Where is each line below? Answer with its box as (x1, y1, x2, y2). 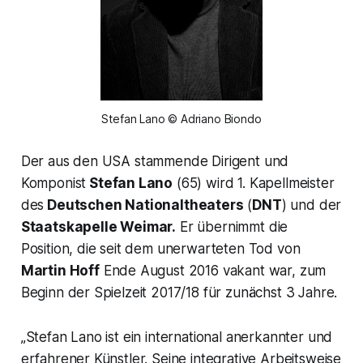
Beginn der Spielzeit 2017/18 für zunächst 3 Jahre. (20, 284, 338, 301)
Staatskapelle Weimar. (20, 218, 177, 235)
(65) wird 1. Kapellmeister (173, 174, 335, 191)
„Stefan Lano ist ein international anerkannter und (20, 328, 333, 345)
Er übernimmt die (176, 218, 288, 235)
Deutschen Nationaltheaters (44, 196, 244, 213)
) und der (281, 196, 342, 213)
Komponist (20, 174, 87, 191)
